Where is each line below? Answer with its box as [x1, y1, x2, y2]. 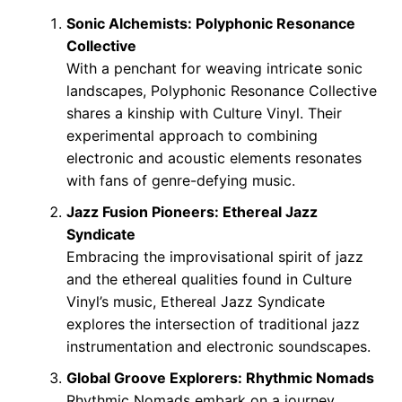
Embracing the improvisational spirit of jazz [66, 248, 363, 266]
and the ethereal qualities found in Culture [66, 270, 352, 288]
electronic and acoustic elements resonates [66, 149, 362, 167]
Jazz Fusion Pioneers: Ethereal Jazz [66, 203, 318, 221]
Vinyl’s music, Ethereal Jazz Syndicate [66, 293, 325, 310]
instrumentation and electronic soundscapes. [66, 337, 371, 355]
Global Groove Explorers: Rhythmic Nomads [66, 369, 374, 387]
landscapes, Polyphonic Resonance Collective [66, 82, 377, 100]
